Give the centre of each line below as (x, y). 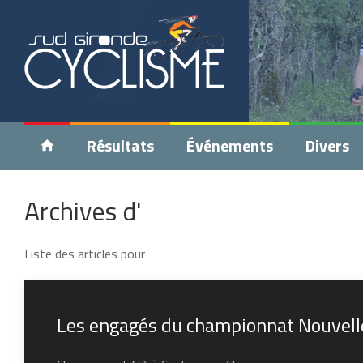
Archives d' (83, 211)
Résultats (120, 145)
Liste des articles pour (85, 254)
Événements (230, 145)
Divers (327, 145)
